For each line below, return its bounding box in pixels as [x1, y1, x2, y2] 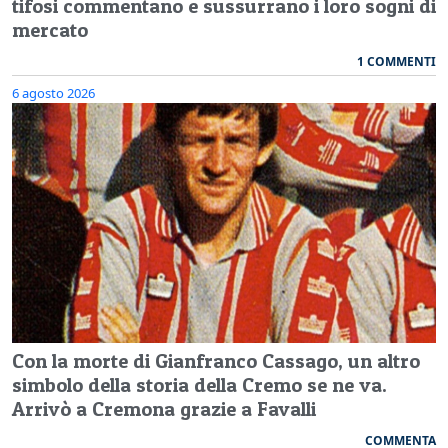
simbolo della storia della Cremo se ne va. [12, 372, 387, 397]
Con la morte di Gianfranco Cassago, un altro [12, 348, 420, 373]
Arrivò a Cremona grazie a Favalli [12, 396, 316, 421]
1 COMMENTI [357, 52, 436, 70]
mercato [12, 17, 88, 42]
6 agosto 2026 [12, 83, 95, 102]
